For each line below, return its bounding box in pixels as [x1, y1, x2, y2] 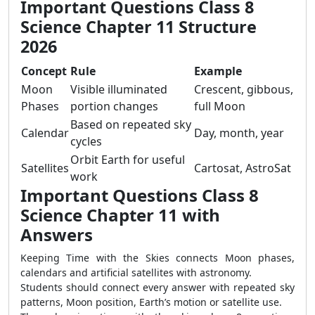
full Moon [194, 98, 245, 114]
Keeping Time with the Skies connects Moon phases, [20, 251, 295, 264]
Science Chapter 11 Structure [20, 15, 257, 38]
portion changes [70, 98, 158, 114]
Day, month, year [194, 125, 284, 141]
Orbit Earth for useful [70, 152, 185, 167]
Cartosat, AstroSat [194, 160, 291, 176]
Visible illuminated [70, 82, 167, 97]
